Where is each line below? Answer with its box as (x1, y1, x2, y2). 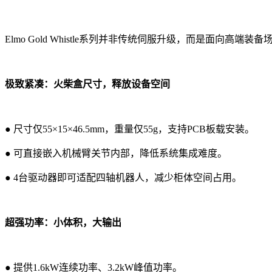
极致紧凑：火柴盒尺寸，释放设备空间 (5, 78, 170, 89)
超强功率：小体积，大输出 (5, 217, 121, 228)
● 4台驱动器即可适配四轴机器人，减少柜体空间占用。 (5, 172, 242, 183)
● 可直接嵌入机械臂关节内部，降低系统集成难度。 (5, 148, 227, 158)
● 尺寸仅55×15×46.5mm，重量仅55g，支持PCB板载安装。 (5, 123, 254, 134)
